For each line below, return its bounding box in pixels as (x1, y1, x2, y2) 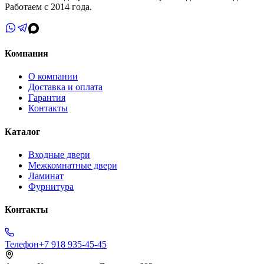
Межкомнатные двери (28, 160, 117, 170)
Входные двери (28, 149, 90, 160)
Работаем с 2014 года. (5, 1, 92, 12)
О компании (28, 71, 78, 82)
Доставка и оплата (28, 82, 103, 93)
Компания (5, 48, 48, 59)
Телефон (5, 239, 39, 250)
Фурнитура (28, 181, 74, 192)
